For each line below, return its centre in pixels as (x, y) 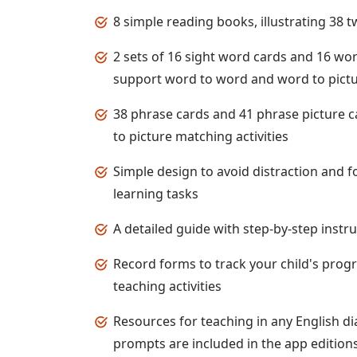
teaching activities (167, 286)
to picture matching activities (201, 136)
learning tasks (156, 194)
